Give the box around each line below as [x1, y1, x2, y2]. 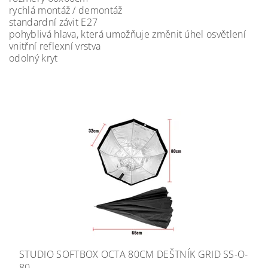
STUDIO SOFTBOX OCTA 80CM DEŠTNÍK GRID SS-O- [19, 248, 248, 261]
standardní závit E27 [9, 16, 98, 29]
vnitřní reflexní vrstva [9, 39, 101, 53]
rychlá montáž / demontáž [9, 4, 123, 17]
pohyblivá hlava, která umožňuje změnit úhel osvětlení [9, 28, 246, 41]
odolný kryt [9, 51, 58, 65]
